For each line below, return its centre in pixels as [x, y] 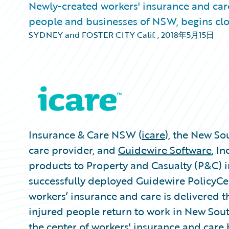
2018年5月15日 [188, 35]
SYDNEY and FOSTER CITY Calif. [92, 35]
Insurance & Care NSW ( [85, 134]
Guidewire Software [165, 150]
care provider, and [73, 150]
